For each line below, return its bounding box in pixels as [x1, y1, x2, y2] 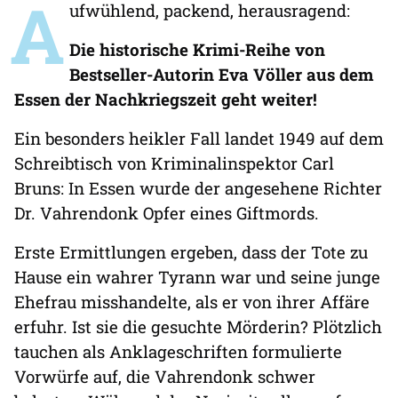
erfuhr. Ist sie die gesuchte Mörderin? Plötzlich [14, 315, 382, 338]
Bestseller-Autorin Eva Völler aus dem [69, 63, 374, 86]
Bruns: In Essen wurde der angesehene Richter [14, 177, 382, 200]
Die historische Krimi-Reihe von [69, 38, 325, 61]
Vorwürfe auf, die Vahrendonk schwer [14, 365, 315, 388]
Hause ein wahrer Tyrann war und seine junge [14, 266, 380, 289]
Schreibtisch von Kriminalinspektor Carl [14, 152, 334, 175]
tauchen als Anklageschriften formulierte [14, 340, 342, 363]
